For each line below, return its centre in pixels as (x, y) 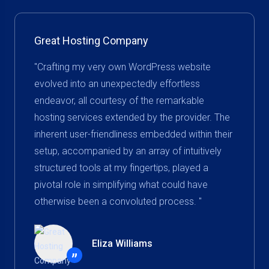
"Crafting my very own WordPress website (122, 67)
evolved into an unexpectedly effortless (117, 84)
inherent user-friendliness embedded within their (133, 134)
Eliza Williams (122, 243)
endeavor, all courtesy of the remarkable (119, 101)
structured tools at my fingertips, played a (121, 168)
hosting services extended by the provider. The (132, 117)
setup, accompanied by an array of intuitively (128, 151)
